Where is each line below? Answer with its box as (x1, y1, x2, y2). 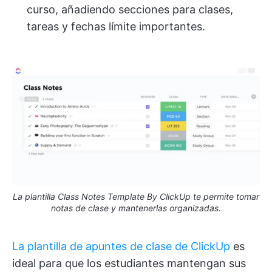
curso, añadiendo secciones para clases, (27, 2, 233, 16)
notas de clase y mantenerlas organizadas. (51, 203, 221, 214)
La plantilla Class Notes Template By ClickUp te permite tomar (13, 191, 259, 202)
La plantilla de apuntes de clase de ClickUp (12, 240, 230, 253)
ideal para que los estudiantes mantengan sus (12, 257, 246, 270)
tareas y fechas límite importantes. (27, 19, 205, 33)
